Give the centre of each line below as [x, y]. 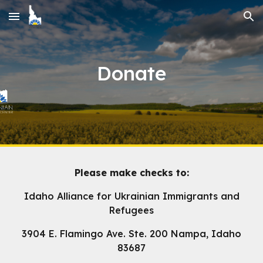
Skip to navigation [217, 22]
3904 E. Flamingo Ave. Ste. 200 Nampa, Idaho [131, 234]
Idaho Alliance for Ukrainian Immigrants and [131, 196]
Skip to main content [51, 22]
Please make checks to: [131, 173]
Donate [131, 73]
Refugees [131, 210]
